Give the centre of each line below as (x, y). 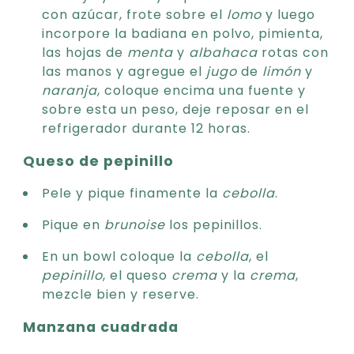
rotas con (293, 52)
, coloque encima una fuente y (201, 90)
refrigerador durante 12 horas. (146, 128)
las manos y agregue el (124, 71)
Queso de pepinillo (99, 161)
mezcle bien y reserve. (121, 294)
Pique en (73, 224)
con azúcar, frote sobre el (134, 14)
